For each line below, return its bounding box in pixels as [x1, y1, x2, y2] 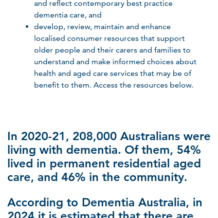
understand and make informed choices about [34, 57, 197, 66]
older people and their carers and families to [34, 45, 191, 54]
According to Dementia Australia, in [7, 195, 202, 209]
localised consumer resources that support [34, 34, 185, 43]
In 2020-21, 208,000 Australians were [7, 129, 211, 143]
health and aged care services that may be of [34, 69, 191, 78]
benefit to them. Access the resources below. [34, 80, 193, 90]
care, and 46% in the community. [7, 170, 187, 184]
